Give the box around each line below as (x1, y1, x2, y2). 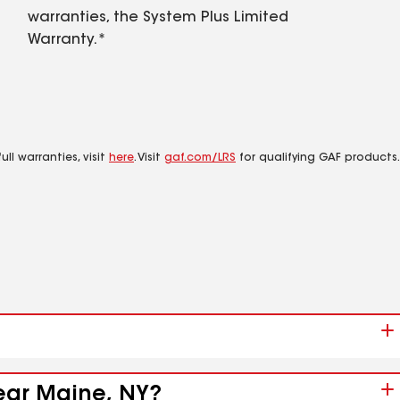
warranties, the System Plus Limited (28, 11, 288, 25)
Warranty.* (28, 33, 106, 47)
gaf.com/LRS (164, 153, 236, 163)
